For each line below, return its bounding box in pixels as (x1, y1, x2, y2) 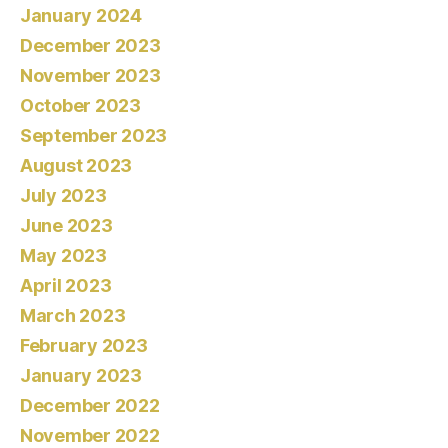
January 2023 (20, 365, 142, 387)
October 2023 (20, 95, 141, 117)
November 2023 (20, 65, 161, 87)
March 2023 (20, 305, 126, 327)
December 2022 (20, 395, 160, 417)
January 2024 (20, 5, 142, 27)
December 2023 (20, 35, 161, 57)
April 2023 (20, 275, 112, 297)
